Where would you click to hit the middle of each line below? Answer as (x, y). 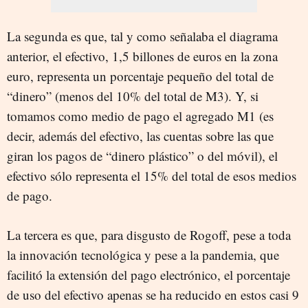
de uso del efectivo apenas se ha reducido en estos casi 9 (153, 294)
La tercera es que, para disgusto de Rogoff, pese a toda (149, 234)
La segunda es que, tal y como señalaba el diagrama (142, 36)
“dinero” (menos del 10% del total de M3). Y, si (133, 96)
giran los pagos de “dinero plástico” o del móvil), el (142, 155)
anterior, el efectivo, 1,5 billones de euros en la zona (142, 56)
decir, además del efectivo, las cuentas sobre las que (140, 135)
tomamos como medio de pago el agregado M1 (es (140, 115)
